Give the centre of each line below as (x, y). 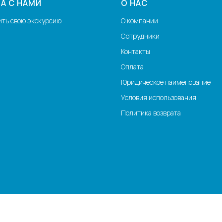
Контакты (136, 51)
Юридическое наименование (166, 82)
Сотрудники (140, 36)
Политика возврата (151, 112)
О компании (139, 20)
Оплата (132, 66)
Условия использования (159, 97)
